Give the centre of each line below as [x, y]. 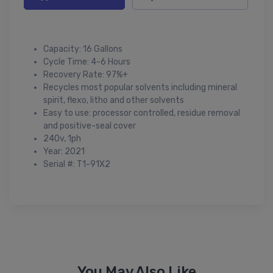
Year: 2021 [64, 151]
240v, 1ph [62, 138]
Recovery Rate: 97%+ [86, 74]
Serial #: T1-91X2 [77, 164]
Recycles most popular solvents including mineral [140, 87]
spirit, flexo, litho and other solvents [114, 100]
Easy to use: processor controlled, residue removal [142, 113]
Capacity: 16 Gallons [83, 49]
